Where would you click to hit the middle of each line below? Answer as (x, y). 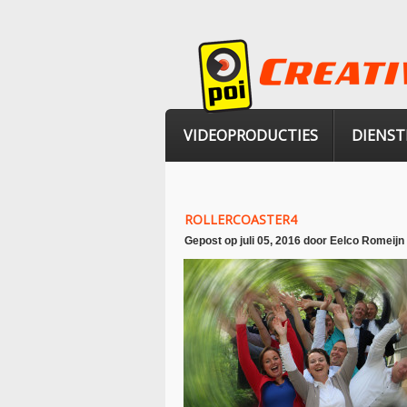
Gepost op (212, 241)
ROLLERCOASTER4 (241, 219)
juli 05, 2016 (270, 241)
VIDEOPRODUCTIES (251, 135)
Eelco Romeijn (367, 241)
